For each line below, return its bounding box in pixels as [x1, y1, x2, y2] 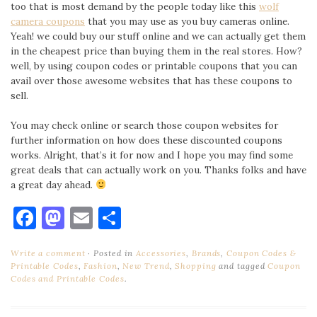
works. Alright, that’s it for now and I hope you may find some [11, 148, 293, 161]
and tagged [216, 260, 268, 271]
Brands [191, 248, 221, 258]
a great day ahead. [11, 178, 96, 191]
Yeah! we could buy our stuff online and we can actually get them [11, 30, 306, 43]
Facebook [36, 202, 134, 232]
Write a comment [11, 248, 86, 258]
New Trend [122, 260, 170, 271]
